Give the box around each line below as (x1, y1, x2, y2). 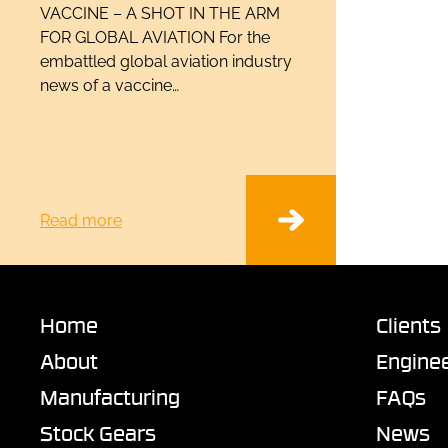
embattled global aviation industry (40, 52, 292, 71)
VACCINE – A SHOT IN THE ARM (40, 4, 280, 23)
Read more (40, 211, 122, 231)
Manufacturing (40, 383, 180, 412)
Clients (376, 311, 441, 340)
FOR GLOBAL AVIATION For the (40, 28, 270, 47)
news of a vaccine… (40, 76, 179, 95)
